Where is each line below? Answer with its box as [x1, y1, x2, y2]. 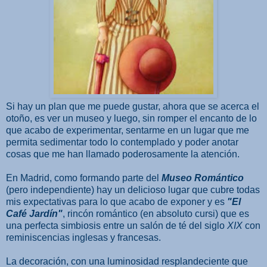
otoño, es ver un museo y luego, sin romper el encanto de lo [6, 113, 257, 123]
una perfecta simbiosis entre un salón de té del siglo [6, 220, 227, 231]
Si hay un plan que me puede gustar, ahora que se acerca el [6, 101, 259, 111]
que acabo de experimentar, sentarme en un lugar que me [6, 125, 249, 135]
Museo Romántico [162, 172, 244, 183]
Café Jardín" [6, 208, 63, 219]
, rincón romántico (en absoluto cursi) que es [63, 208, 249, 219]
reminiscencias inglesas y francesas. [6, 232, 161, 243]
